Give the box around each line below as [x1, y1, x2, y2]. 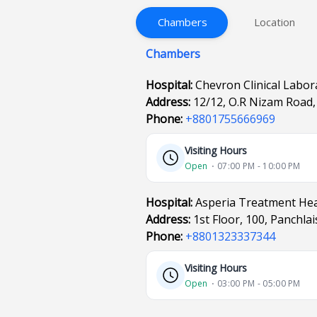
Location [254, 15, 296, 29]
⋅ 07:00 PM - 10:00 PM [212, 160, 301, 172]
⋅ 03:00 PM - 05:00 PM [212, 277, 301, 289]
